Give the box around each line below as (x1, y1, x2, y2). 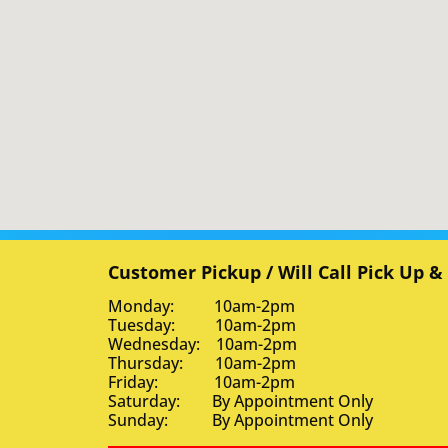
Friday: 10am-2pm (107, 371, 295, 394)
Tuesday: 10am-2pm (107, 314, 296, 337)
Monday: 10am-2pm (107, 295, 295, 318)
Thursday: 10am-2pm (107, 352, 296, 375)
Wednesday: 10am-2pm (107, 333, 297, 356)
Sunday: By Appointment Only (107, 409, 373, 432)
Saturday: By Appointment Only (107, 390, 373, 413)
